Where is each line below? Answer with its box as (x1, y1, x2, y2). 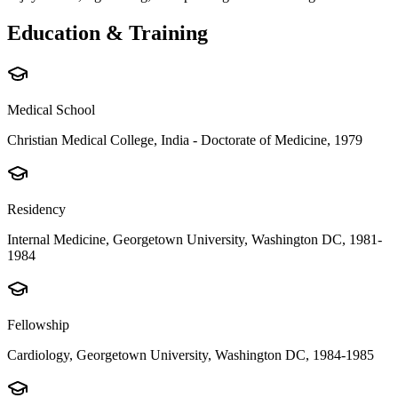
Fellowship (7, 316, 69, 332)
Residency (7, 201, 66, 217)
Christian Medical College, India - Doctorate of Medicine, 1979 (7, 131, 362, 147)
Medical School (7, 101, 95, 117)
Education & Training (7, 20, 208, 44)
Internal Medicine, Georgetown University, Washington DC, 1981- (7, 231, 382, 247)
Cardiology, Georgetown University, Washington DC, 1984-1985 (7, 346, 374, 362)
